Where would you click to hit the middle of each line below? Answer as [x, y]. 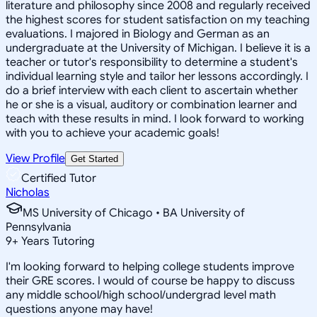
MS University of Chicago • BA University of [134, 213]
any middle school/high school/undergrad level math [141, 295]
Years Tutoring [57, 241]
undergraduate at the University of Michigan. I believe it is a [158, 48]
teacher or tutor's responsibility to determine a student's [152, 62]
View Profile [35, 158]
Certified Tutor [59, 178]
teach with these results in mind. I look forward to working [155, 119]
